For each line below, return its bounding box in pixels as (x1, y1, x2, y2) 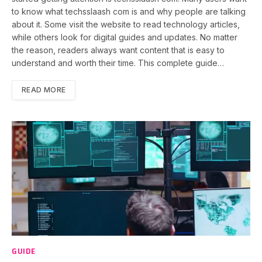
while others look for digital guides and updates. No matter (12, 32, 237, 43)
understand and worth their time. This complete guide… (12, 58, 224, 68)
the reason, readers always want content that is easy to (12, 45, 225, 56)
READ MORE (22, 85, 66, 95)
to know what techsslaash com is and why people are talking (12, 6, 246, 17)
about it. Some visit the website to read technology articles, (12, 19, 240, 30)
